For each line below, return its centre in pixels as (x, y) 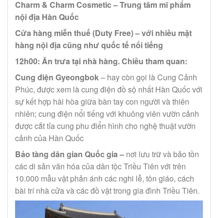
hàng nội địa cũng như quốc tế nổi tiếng (89, 45)
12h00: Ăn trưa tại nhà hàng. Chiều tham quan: (101, 61)
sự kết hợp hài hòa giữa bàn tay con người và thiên (102, 101)
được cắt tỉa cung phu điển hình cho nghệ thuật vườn (105, 126)
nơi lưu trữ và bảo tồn (163, 154)
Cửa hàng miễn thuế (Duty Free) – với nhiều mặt (103, 33)
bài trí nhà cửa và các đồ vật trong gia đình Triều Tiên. (107, 190)
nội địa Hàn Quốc (47, 17)
